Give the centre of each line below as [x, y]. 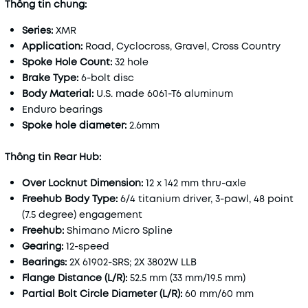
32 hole [130, 62]
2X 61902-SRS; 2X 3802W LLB [132, 262]
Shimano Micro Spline [118, 230]
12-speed [88, 246]
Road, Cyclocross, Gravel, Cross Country [181, 46]
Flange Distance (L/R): [75, 278]
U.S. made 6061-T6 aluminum [165, 93]
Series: [37, 30]
